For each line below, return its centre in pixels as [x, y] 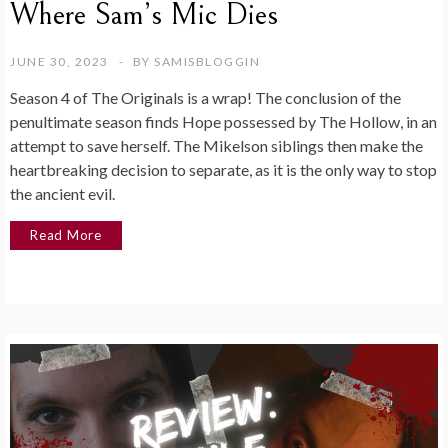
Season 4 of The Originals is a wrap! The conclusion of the [205, 97]
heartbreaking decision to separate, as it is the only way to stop [223, 169]
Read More [66, 234]
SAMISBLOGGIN [207, 61]
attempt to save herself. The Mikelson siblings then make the [216, 145]
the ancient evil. [62, 193]
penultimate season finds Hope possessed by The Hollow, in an [223, 121]
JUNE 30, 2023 [59, 61]
